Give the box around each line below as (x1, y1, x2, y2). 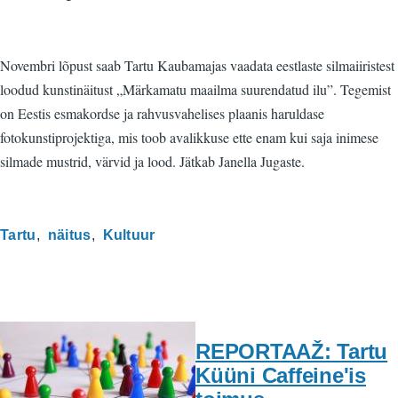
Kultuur (102, 227, 155, 243)
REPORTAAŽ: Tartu (195, 338, 388, 363)
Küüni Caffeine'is (195, 362, 366, 387)
